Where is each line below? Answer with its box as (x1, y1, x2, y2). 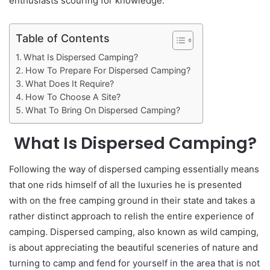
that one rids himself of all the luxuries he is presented (9, 179, 242, 191)
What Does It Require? (25, 78, 114, 89)
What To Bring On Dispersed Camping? (25, 104, 180, 115)
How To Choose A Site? (25, 91, 121, 102)
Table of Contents (16, 31, 110, 45)
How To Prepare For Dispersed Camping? (25, 64, 190, 75)
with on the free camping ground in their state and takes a (9, 195, 255, 207)
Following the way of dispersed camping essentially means (9, 163, 259, 175)
